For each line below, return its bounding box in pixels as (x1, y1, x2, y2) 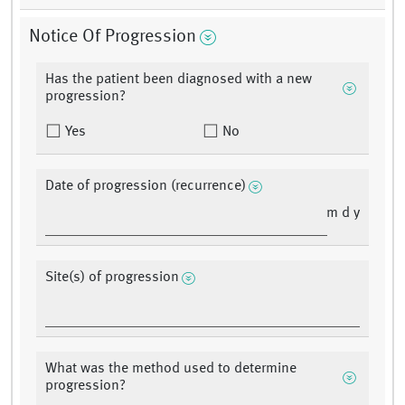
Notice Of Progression (29, 28, 196, 47)
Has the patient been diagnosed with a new (45, 72, 312, 88)
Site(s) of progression (45, 270, 179, 286)
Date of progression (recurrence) (45, 179, 246, 194)
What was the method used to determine (45, 362, 297, 377)
